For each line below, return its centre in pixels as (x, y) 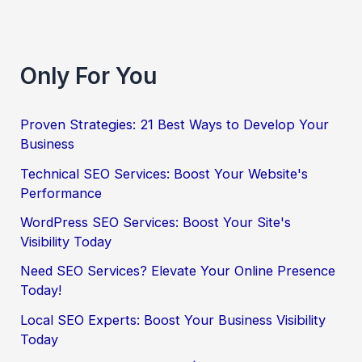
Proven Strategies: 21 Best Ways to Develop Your (175, 125)
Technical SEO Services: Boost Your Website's (164, 173)
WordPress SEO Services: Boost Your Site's (156, 223)
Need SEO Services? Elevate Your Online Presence (178, 271)
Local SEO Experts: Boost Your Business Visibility (173, 320)
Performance (61, 193)
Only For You (89, 76)
